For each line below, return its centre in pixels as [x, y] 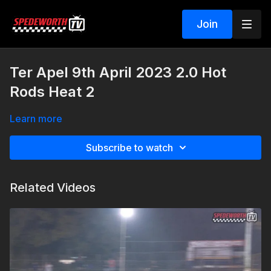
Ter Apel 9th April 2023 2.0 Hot [118, 72]
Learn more [36, 119]
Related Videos [53, 188]
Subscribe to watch [129, 148]
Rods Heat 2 [52, 92]
